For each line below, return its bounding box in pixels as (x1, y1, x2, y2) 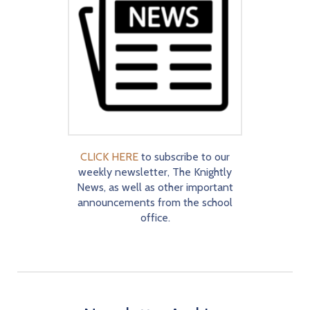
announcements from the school (77, 195, 232, 209)
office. (140, 210, 170, 224)
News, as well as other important (77, 180, 233, 194)
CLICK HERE (80, 149, 138, 163)
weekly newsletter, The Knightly (78, 165, 232, 179)
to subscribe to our (138, 149, 230, 163)
